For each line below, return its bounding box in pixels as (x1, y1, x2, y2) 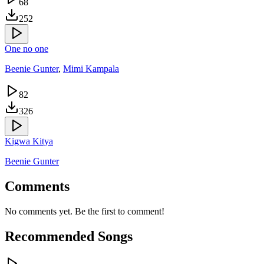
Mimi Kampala (63, 64, 119, 74)
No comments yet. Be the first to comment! (5, 206, 164, 217)
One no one (5, 44, 48, 54)
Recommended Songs (5, 229, 133, 245)
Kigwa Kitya (5, 136, 53, 147)
